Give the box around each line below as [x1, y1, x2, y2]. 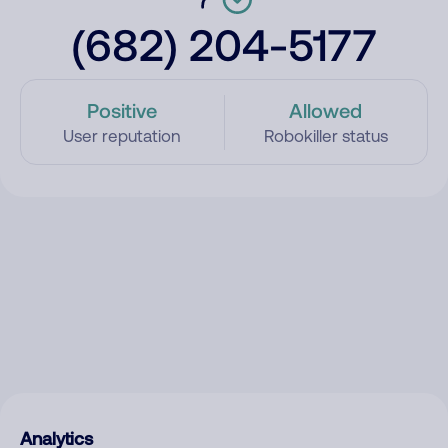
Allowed [289, 98, 363, 122]
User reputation [63, 126, 182, 146]
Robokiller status [263, 126, 388, 146]
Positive [87, 98, 158, 122]
